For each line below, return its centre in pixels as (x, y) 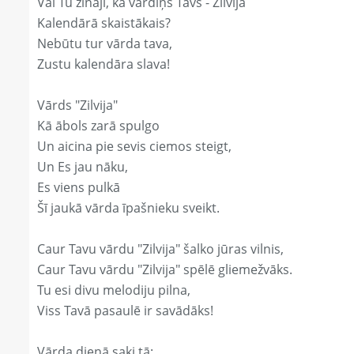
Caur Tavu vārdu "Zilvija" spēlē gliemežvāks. (165, 270)
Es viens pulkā (79, 188)
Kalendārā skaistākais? (104, 23)
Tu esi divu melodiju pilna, (114, 290)
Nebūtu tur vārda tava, (105, 44)
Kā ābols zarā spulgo (98, 126)
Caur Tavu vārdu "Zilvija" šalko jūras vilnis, (160, 249)
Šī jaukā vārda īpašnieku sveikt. (128, 208)
